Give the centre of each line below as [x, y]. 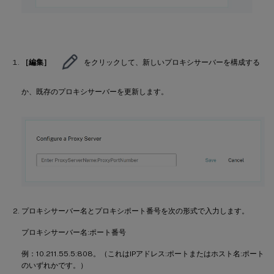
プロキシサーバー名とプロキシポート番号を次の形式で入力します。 [135, 211]
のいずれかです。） [54, 266]
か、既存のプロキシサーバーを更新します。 [95, 91]
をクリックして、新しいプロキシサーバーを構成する [172, 62]
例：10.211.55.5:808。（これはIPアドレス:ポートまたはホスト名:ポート [143, 254]
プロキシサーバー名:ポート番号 [74, 233]
